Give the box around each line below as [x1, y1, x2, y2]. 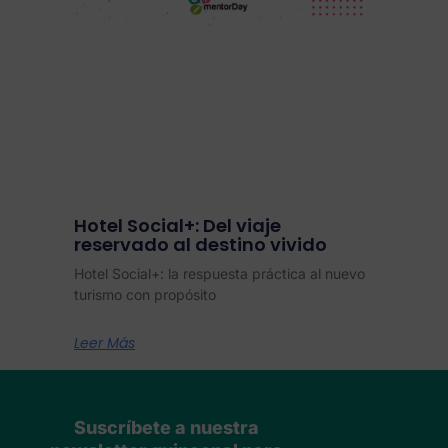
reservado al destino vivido [74, 231, 327, 257]
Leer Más [74, 332, 135, 353]
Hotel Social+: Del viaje [74, 212, 281, 238]
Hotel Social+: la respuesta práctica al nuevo [74, 264, 365, 282]
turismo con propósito [74, 285, 216, 303]
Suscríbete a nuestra [73, 416, 259, 438]
